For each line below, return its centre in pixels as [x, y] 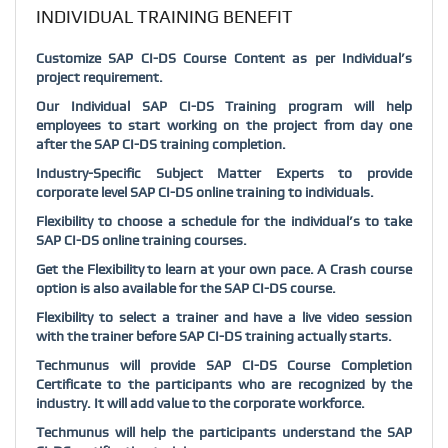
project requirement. [99, 77]
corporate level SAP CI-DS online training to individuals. [205, 192]
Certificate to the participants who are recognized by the [224, 384]
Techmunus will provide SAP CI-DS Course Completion [224, 365]
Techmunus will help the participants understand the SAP [224, 432]
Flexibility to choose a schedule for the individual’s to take [224, 221]
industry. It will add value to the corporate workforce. [200, 403]
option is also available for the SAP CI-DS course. [186, 288]
